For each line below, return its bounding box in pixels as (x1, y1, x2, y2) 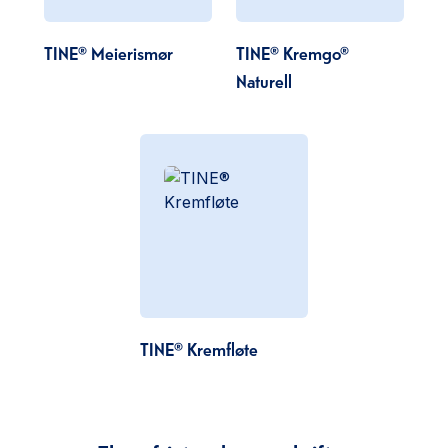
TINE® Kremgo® (236, 39, 349, 64)
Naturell (236, 67, 292, 92)
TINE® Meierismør (44, 39, 173, 64)
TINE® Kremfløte (140, 335, 258, 360)
